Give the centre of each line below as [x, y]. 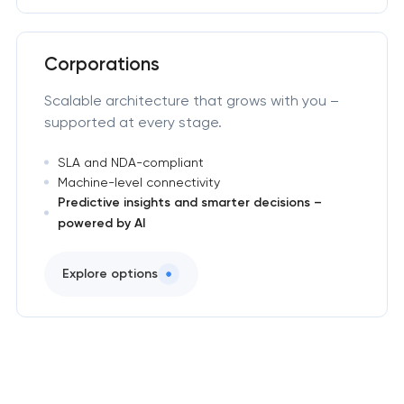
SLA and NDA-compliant [130, 162]
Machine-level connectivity [138, 182]
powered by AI [101, 223]
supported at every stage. [133, 123]
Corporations [101, 64]
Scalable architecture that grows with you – [191, 101]
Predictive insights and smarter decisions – [189, 202]
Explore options [110, 274]
